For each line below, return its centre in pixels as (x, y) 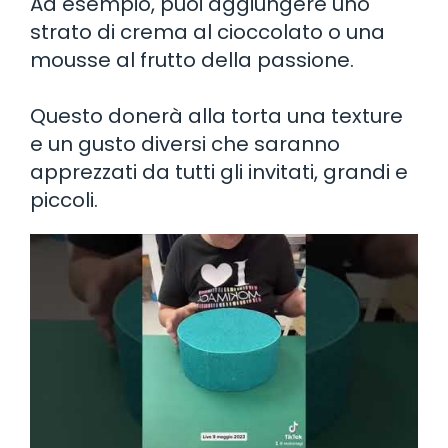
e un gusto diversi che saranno (185, 143)
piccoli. (64, 199)
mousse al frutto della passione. (192, 59)
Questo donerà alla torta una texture (216, 115)
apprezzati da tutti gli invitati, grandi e (219, 171)
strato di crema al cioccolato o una (207, 31)
